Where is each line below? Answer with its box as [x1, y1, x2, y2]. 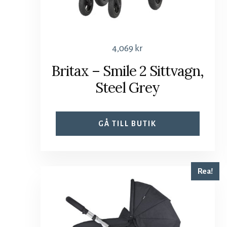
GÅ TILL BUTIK [98, 120, 157, 128]
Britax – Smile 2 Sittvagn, [51, 62, 204, 81]
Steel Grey [95, 79, 160, 97]
